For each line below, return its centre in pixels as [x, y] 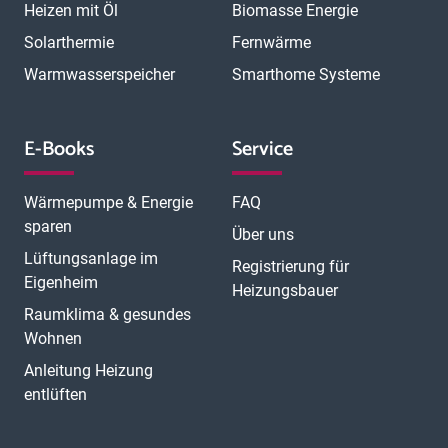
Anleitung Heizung [88, 370]
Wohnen [53, 338]
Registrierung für [290, 266]
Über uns [263, 234]
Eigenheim [61, 282]
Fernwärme [271, 42]
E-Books [59, 149]
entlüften [55, 394]
